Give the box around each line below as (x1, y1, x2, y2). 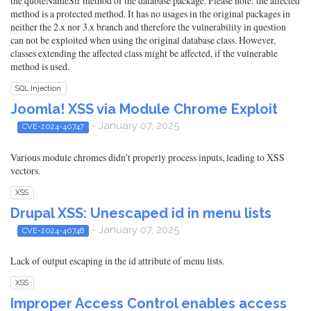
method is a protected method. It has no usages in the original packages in (10, 7, 290, 21)
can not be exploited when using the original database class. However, (10, 33, 276, 47)
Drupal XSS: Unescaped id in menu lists (10, 204, 271, 221)
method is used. (10, 60, 69, 74)
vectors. (10, 163, 40, 177)
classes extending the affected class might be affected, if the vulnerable (10, 47, 278, 60)
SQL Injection (15, 84, 62, 93)
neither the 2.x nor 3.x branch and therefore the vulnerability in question (10, 20, 286, 34)
